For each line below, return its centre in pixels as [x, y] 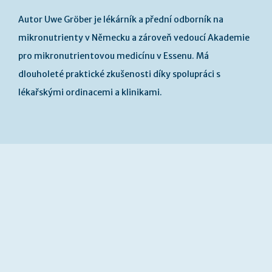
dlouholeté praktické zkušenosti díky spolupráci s [119, 74]
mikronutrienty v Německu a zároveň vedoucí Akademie [134, 38]
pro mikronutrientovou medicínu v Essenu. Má [114, 56]
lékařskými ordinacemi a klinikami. [90, 92]
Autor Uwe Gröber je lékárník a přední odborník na [121, 19]
